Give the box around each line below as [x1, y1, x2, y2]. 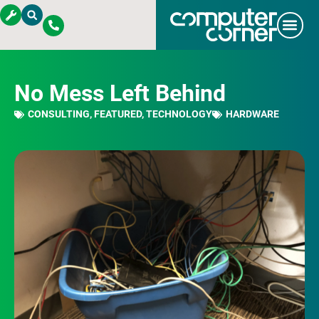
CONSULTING [28, 108, 90, 120]
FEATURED [94, 108, 142, 120]
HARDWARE [226, 108, 279, 120]
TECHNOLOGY [146, 108, 212, 120]
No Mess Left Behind [14, 80, 226, 107]
